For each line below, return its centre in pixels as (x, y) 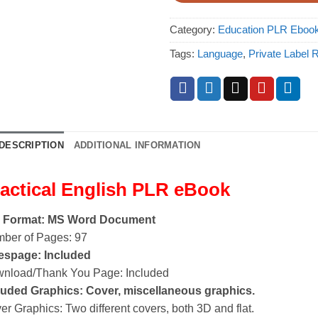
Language (220, 54)
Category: (193, 30)
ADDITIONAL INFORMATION (137, 146)
